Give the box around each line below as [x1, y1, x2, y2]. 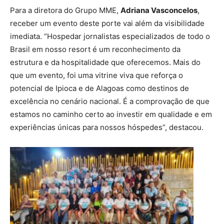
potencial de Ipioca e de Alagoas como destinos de [10, 83, 189, 93]
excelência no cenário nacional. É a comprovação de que [10, 96, 209, 106]
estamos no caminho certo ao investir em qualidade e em [10, 109, 212, 119]
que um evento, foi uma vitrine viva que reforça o [10, 70, 183, 80]
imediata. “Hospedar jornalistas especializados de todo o [10, 31, 210, 41]
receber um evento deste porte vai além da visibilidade [10, 18, 204, 28]
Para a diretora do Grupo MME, [10, 5, 120, 15]
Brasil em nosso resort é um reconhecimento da [10, 44, 180, 54]
